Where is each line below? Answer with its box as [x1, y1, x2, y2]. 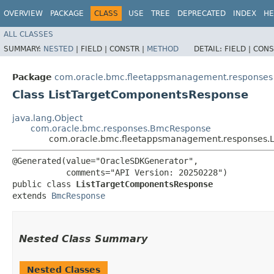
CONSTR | [109, 44, 147, 53]
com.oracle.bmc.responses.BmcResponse [31, 123, 211, 133]
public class [12, 179, 76, 189]
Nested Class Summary [19, 232, 147, 245]
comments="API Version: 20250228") [12, 167, 228, 177]
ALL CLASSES [4, 29, 53, 39]
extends [12, 190, 51, 201]
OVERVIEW [4, 9, 43, 18]
